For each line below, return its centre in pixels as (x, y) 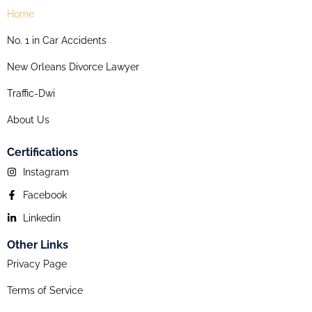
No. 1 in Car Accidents (57, 40)
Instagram (46, 172)
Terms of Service (45, 290)
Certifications (42, 152)
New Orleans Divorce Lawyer (73, 67)
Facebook (45, 195)
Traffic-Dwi (31, 93)
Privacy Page (37, 264)
